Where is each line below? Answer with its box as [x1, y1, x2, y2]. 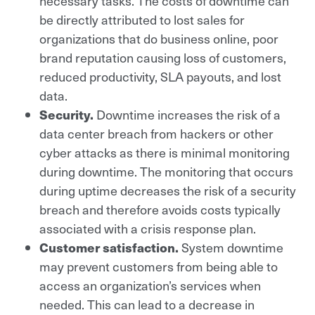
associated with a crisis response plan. [39, 219, 256, 237]
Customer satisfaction [39, 238, 175, 256]
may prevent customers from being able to [39, 257, 278, 275]
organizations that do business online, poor [39, 29, 278, 47]
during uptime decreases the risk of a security [39, 181, 296, 199]
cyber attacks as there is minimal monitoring [39, 143, 290, 161]
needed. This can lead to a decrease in [39, 295, 255, 313]
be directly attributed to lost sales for [39, 10, 245, 28]
